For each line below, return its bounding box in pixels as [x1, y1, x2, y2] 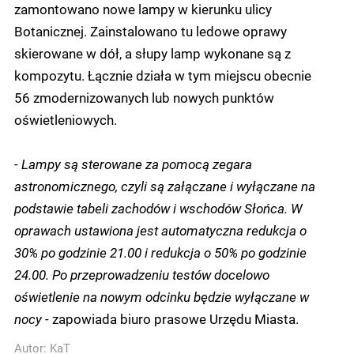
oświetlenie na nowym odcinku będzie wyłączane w [14, 287, 309, 305]
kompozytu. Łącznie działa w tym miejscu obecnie [14, 66, 311, 84]
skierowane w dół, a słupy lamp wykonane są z [14, 43, 291, 62]
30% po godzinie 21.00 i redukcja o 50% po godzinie [14, 243, 307, 261]
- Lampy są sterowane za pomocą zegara [14, 154, 252, 172]
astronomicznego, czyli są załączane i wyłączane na [14, 176, 315, 194]
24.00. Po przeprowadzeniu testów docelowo [14, 265, 269, 283]
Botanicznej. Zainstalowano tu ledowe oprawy [14, 21, 287, 40]
